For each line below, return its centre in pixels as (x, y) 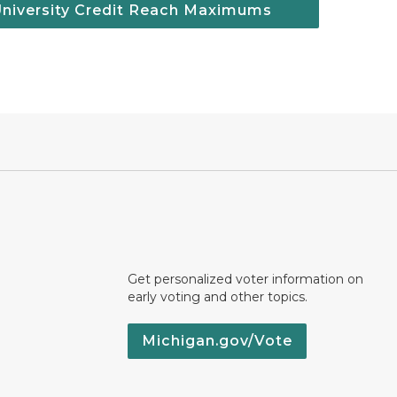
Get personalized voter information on (245, 279)
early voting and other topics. (218, 297)
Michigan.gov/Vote (217, 341)
